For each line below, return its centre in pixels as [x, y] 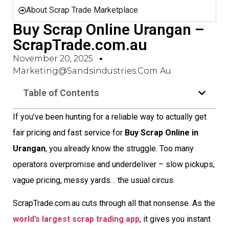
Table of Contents [61, 93]
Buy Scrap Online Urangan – [109, 29]
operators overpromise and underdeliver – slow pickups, [114, 164]
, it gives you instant [175, 219]
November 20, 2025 [53, 59]
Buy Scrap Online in [162, 133]
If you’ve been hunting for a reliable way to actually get [110, 117]
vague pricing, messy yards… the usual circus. [94, 180]
